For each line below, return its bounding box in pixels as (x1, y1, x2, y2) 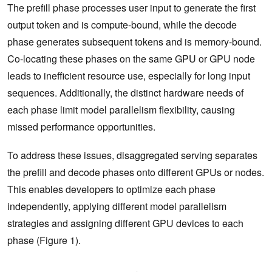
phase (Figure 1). (7, 233, 81, 247)
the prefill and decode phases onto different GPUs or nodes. (7, 165, 264, 179)
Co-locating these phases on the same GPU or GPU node (7, 51, 255, 66)
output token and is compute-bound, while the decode (7, 17, 237, 32)
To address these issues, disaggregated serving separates (7, 148, 257, 162)
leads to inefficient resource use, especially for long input (7, 68, 250, 83)
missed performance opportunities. (7, 119, 155, 134)
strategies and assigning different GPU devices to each (7, 216, 243, 230)
